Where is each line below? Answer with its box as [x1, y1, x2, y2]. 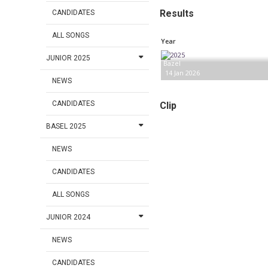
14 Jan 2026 [165, 68, 200, 77]
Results [159, 8, 194, 19]
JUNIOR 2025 [46, 54, 91, 63]
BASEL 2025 [46, 122, 87, 131]
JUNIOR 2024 [46, 213, 91, 222]
